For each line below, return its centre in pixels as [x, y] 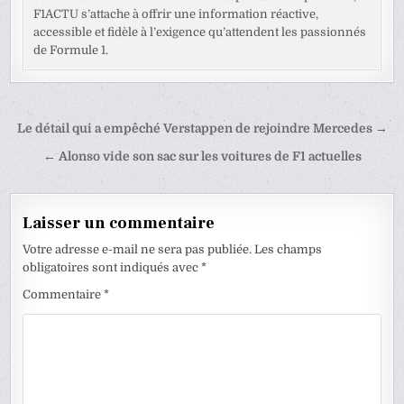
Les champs [289, 250]
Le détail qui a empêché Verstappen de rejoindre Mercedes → [202, 129]
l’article [54, 182]
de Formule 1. [71, 50]
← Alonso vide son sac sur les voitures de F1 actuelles [202, 157]
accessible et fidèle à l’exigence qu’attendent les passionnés [200, 32]
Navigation [74, 131]
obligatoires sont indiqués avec [112, 268]
